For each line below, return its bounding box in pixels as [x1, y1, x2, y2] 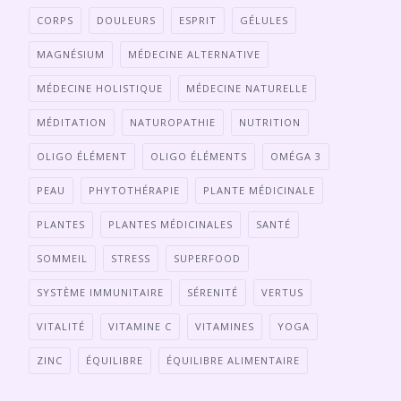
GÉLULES [240, 13, 288, 27]
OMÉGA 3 [270, 149, 321, 163]
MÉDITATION [37, 115, 107, 129]
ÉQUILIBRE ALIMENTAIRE [166, 354, 300, 367]
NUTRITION [239, 115, 301, 129]
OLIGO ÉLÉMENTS [150, 149, 247, 163]
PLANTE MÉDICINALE [203, 183, 315, 197]
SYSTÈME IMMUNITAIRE [37, 286, 164, 299]
